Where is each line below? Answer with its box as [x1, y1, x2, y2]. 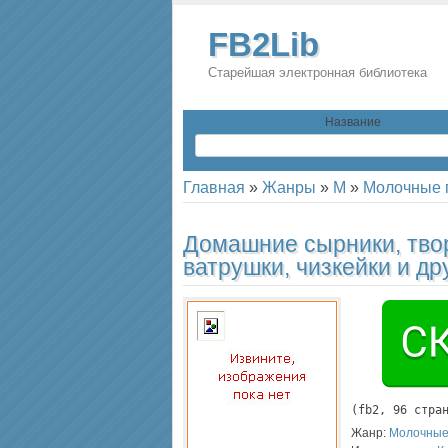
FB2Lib [208, 26, 319, 63]
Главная [183, 179, 245, 196]
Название [325, 115, 381, 129]
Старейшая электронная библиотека [208, 65, 427, 80]
